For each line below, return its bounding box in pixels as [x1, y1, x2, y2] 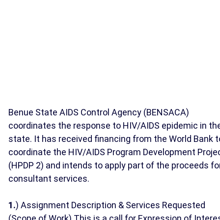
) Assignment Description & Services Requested [16, 200, 205, 210]
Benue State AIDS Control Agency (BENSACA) [8, 107, 189, 117]
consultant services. [8, 173, 89, 184]
